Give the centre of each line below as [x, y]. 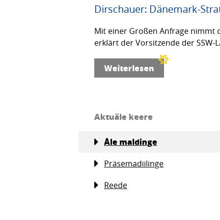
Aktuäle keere [124, 117]
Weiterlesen [129, 68]
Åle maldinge [131, 142]
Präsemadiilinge [134, 164]
